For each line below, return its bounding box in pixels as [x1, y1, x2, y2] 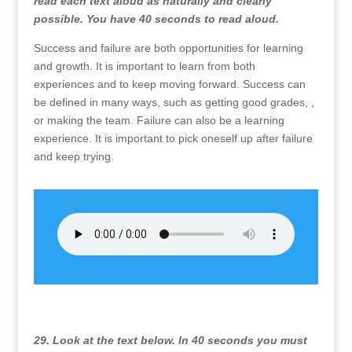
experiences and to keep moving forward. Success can [33, 78, 306, 90]
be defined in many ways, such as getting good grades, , [33, 96, 314, 108]
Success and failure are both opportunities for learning [33, 42, 303, 54]
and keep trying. [33, 150, 114, 163]
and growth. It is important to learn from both [33, 60, 255, 72]
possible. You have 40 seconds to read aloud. [33, 13, 279, 25]
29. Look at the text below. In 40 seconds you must [33, 334, 307, 346]
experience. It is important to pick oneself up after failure [33, 132, 313, 145]
